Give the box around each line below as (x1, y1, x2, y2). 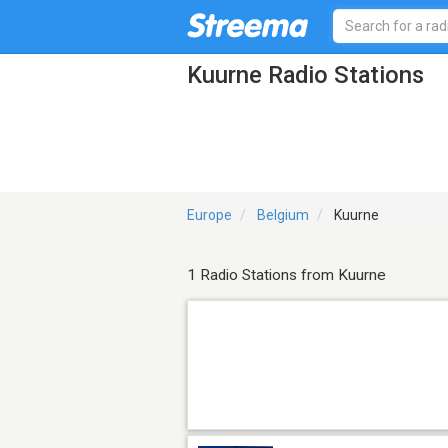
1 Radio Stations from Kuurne (187, 266, 386, 285)
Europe (187, 207, 232, 224)
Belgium (257, 207, 309, 224)
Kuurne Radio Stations (187, 60, 424, 89)
